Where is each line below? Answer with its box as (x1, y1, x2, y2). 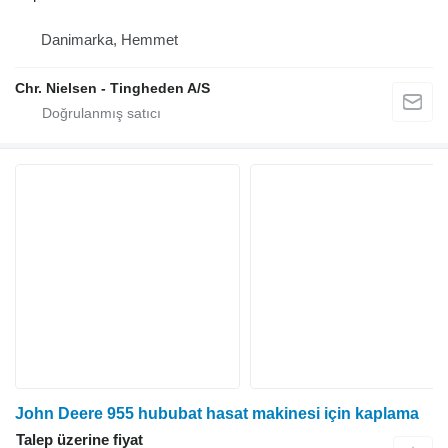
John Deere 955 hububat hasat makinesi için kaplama (15, 405, 419, 423)
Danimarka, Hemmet (41, 31, 178, 49)
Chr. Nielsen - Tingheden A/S (15, 80, 210, 97)
